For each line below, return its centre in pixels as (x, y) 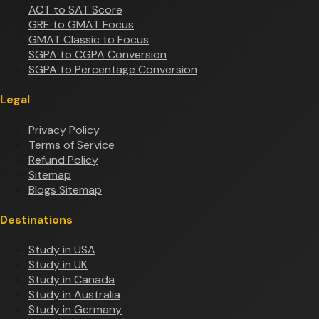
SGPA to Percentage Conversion (113, 70)
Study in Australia (74, 295)
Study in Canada (72, 280)
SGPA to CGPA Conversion (98, 55)
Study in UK (58, 265)
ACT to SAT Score (75, 10)
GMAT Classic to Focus (89, 40)
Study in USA (62, 250)
